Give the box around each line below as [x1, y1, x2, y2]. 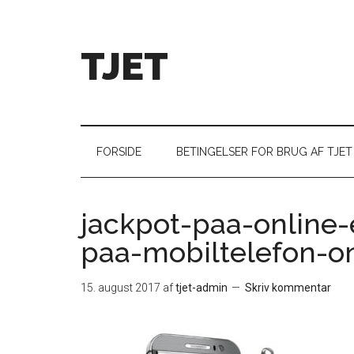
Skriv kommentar [245, 281, 331, 294]
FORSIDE [96, 145, 141, 158]
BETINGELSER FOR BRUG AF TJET [176, 145, 352, 158]
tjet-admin [175, 281, 228, 294]
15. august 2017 [81, 281, 160, 294]
